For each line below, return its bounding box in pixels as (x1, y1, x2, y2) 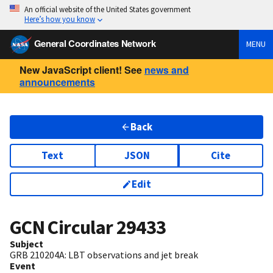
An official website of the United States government (24, 4, 191, 14)
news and (144, 62, 189, 77)
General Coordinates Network (34, 36, 156, 50)
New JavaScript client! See (19, 62, 142, 77)
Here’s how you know (24, 14, 95, 24)
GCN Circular (10, 215, 116, 240)
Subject (10, 238, 43, 250)
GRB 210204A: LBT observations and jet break (10, 249, 198, 261)
